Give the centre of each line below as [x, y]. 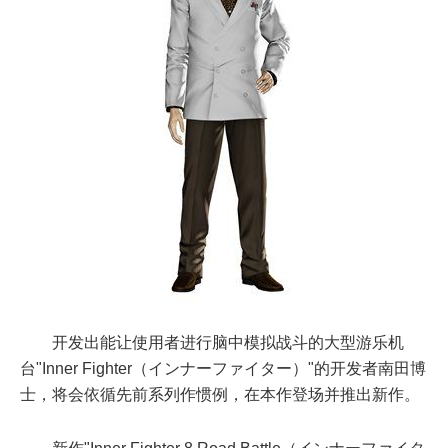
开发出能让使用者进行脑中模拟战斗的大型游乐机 [228, 343]
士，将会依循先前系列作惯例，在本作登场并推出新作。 [220, 395]
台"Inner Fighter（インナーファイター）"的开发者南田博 [223, 369]
